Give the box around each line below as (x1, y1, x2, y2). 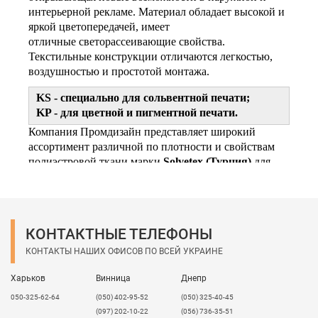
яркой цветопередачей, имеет (28, 20, 170, 33)
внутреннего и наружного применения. (28, 170, 221, 182)
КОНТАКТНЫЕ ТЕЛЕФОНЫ (26, 225, 212, 243)
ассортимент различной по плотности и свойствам (28, 140, 275, 153)
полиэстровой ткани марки (28, 155, 163, 168)
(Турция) (206, 155, 251, 168)
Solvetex (163, 155, 203, 168)
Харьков (11, 273, 45, 283)
